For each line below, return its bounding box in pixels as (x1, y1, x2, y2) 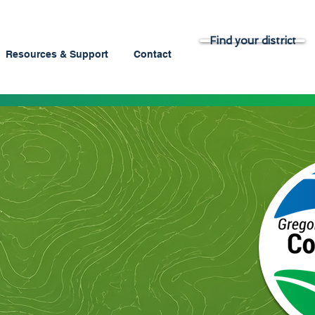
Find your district (209, 34, 296, 47)
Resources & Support (6, 49, 108, 60)
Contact (134, 49, 172, 60)
